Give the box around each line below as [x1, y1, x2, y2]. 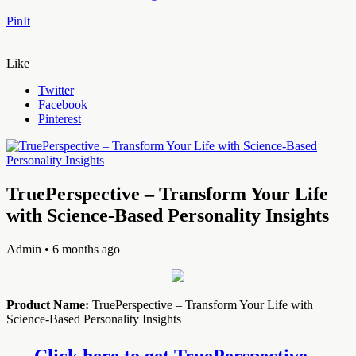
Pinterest [38, 111, 81, 126]
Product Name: [6, 297, 89, 311]
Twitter [38, 83, 74, 97]
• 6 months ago [41, 242, 120, 256]
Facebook [38, 97, 87, 111]
